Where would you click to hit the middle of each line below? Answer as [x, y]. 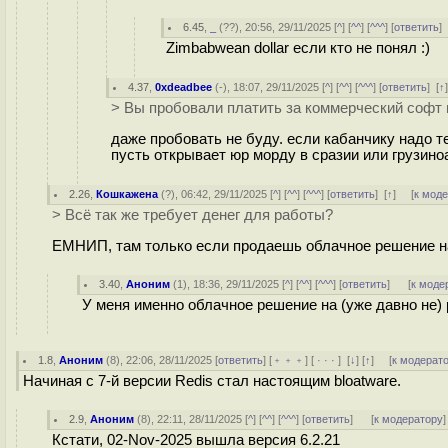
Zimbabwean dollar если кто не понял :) [298, 48]
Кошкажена [127, 194]
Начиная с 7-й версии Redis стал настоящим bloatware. [212, 381]
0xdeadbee [184, 87]
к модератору [409, 419]
